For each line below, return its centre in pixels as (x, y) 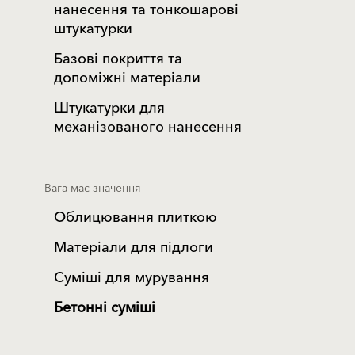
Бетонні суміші (105, 308)
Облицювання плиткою (136, 218)
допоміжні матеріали (127, 78)
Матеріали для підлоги (134, 248)
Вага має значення (93, 189)
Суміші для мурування (132, 278)
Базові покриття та (118, 59)
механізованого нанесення (148, 127)
